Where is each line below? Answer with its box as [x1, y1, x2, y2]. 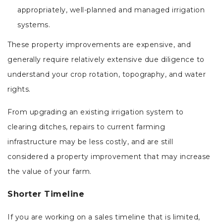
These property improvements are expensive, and [7, 40, 191, 50]
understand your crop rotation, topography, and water [7, 70, 206, 79]
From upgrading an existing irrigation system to [7, 108, 184, 117]
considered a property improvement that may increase [7, 152, 211, 162]
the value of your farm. [7, 167, 92, 176]
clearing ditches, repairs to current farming [7, 122, 165, 132]
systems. [17, 20, 50, 30]
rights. [7, 85, 33, 94]
